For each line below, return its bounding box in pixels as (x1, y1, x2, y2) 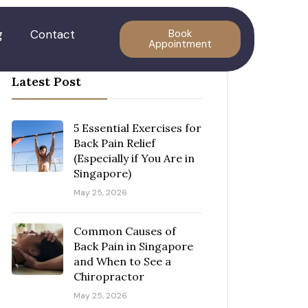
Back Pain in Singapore (74, 239, 193, 253)
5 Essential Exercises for (74, 121, 201, 135)
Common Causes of (74, 224, 176, 238)
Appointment (148, 37, 212, 51)
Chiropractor (74, 269, 144, 283)
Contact (30, 27, 75, 42)
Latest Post (12, 74, 81, 89)
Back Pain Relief (74, 136, 155, 150)
